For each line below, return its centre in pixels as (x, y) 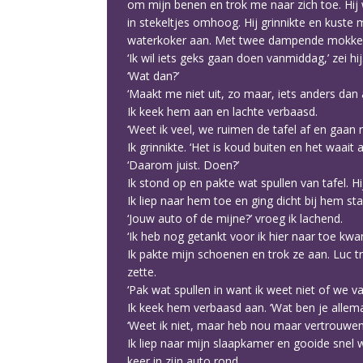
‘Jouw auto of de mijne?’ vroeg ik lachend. (235, 218)
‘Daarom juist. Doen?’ (183, 165)
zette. (142, 272)
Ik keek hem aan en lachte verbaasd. (222, 111)
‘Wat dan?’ (153, 76)
